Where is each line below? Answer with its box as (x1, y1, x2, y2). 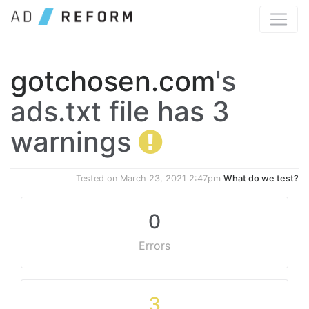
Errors (139, 239, 170, 252)
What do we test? (223, 173, 299, 183)
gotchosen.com (10, 64, 215, 98)
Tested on (76, 173, 120, 183)
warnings (10, 125, 139, 159)
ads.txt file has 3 (10, 94, 230, 128)
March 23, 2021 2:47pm (120, 173, 221, 183)
